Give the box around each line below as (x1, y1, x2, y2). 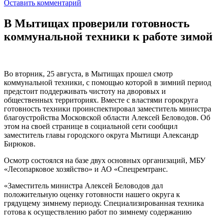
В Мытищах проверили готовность (4, 17, 190, 30)
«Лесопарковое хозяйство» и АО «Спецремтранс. (4, 164, 168, 173)
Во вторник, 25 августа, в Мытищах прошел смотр (4, 69, 173, 78)
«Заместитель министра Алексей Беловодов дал (4, 181, 163, 190)
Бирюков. (4, 139, 36, 148)
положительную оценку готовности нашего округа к (4, 190, 180, 199)
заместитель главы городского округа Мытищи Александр (4, 130, 199, 139)
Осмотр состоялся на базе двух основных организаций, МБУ (4, 156, 205, 164)
